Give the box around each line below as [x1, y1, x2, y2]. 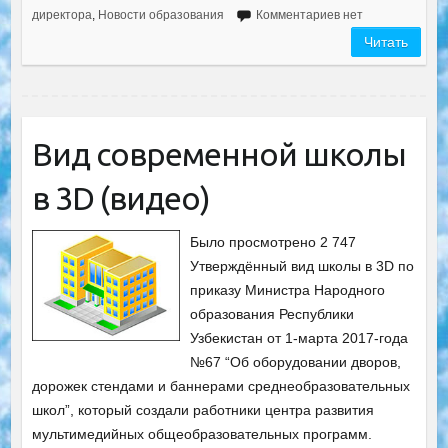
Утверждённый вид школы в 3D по [190, 258, 415, 274]
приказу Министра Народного [190, 282, 386, 298]
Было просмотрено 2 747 [190, 234, 357, 250]
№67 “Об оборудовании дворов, [190, 354, 402, 370]
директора [31, 8, 92, 22]
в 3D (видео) [31, 180, 210, 216]
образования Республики [190, 306, 355, 322]
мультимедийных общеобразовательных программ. [31, 426, 372, 442]
